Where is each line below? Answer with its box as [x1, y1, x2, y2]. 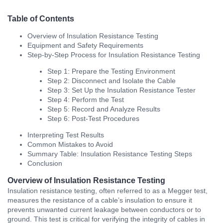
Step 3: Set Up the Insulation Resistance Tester [47, 86, 196, 94]
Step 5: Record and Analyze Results [47, 105, 160, 113]
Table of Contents [7, 14, 74, 23]
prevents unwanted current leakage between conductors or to [7, 206, 201, 214]
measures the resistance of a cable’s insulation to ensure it [7, 196, 192, 204]
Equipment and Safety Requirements [27, 41, 143, 49]
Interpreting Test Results [27, 131, 104, 139]
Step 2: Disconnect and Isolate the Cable [47, 77, 176, 85]
